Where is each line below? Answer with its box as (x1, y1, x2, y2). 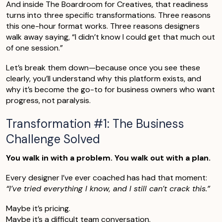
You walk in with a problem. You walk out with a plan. (6, 152, 211, 163)
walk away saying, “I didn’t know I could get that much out (6, 31, 215, 42)
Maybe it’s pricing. (6, 203, 70, 214)
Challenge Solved (6, 131, 100, 147)
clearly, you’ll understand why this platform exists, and (6, 73, 201, 84)
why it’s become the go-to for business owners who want (6, 84, 215, 95)
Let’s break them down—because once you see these (6, 62, 200, 73)
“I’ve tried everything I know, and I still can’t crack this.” (6, 183, 210, 194)
